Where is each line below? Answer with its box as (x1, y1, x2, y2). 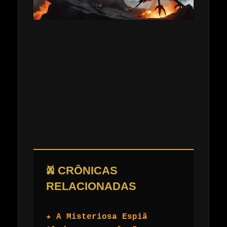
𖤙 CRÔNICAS (46, 164, 118, 177)
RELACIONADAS (46, 180, 136, 193)
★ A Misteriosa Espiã (46, 212, 147, 222)
